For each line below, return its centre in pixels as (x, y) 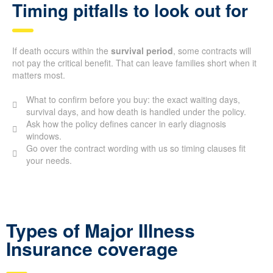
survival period (142, 50)
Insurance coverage (92, 248)
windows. (44, 136)
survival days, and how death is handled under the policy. (136, 111)
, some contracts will (212, 50)
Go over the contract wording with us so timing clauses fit (136, 148)
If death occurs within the (62, 50)
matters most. (39, 75)
